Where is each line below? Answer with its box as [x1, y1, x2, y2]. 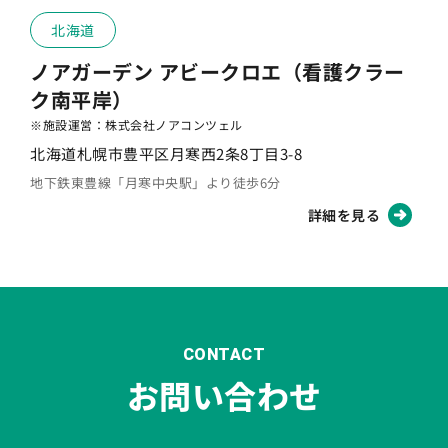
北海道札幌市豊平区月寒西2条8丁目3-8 [30, 142, 302, 164]
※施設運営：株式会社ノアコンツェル [30, 115, 243, 133]
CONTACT [182, 344, 266, 364]
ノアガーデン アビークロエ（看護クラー [30, 56, 405, 86]
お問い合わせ [126, 371, 322, 418]
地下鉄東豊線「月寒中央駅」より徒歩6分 [30, 172, 281, 192]
